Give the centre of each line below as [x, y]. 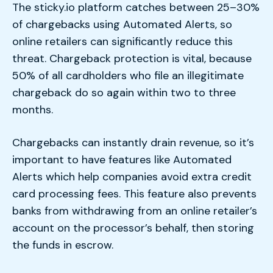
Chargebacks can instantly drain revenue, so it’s [133, 142]
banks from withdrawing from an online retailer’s [135, 211]
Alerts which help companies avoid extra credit [132, 176]
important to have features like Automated [122, 159]
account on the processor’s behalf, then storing [133, 228]
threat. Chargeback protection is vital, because [132, 59]
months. [33, 110]
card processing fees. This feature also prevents [134, 193]
